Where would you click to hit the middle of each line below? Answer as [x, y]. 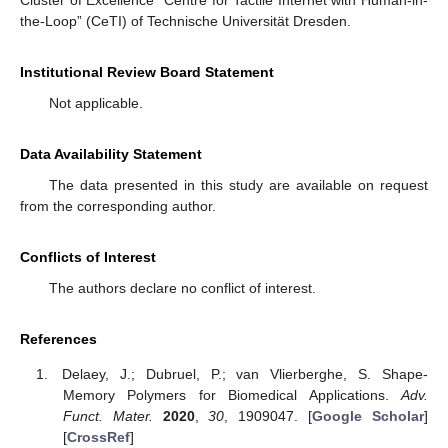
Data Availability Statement [111, 154]
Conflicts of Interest [88, 257]
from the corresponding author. [118, 206]
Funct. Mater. [107, 415]
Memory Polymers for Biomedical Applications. [231, 394]
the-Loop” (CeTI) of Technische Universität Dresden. [185, 21]
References [58, 339]
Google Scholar [368, 415]
